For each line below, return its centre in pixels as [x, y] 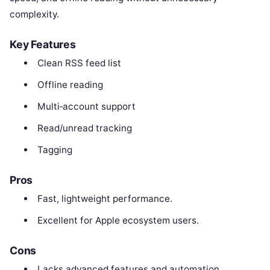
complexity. [34, 14]
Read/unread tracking [84, 128]
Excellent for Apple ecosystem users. [118, 221]
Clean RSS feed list [79, 63]
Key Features [43, 45]
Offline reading [70, 85]
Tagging [55, 150]
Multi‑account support [86, 107]
